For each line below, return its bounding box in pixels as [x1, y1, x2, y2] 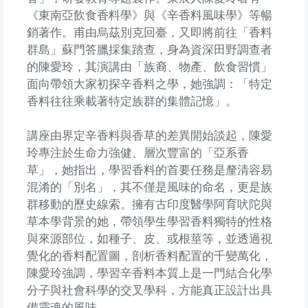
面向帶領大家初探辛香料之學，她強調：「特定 [26, 77, 272, 91]
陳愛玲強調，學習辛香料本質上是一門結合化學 [26, 266, 272, 280]
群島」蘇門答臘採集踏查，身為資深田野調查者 [26, 43, 272, 56]
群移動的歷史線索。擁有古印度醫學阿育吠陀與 [26, 197, 272, 211]
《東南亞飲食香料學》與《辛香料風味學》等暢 [26, 8, 272, 22]
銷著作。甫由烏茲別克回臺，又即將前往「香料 [26, 25, 272, 39]
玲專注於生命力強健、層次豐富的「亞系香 [26, 146, 249, 159]
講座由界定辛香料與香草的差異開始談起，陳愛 [26, 129, 272, 142]
